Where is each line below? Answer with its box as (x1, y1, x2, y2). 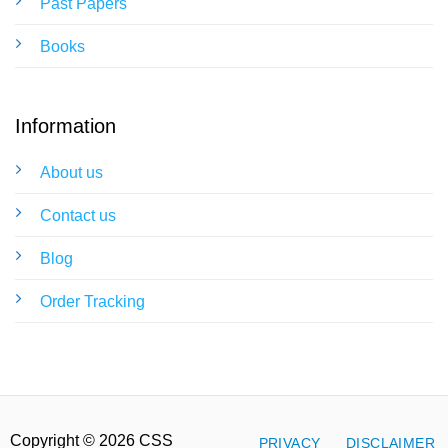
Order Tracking (39, 292, 145, 310)
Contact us (39, 206, 116, 224)
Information (14, 115, 116, 138)
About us (39, 163, 103, 181)
